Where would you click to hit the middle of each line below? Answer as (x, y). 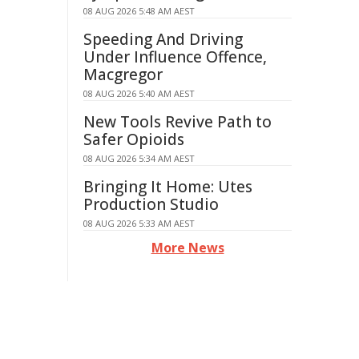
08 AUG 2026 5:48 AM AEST (139, 11)
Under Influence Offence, (175, 57)
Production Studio (151, 204)
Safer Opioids (134, 139)
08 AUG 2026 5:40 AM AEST (139, 93)
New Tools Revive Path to (177, 122)
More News (188, 248)
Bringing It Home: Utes (168, 187)
